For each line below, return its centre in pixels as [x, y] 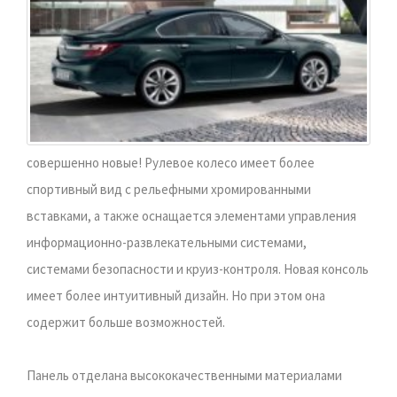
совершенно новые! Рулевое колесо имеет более [171, 162]
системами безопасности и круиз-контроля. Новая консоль [198, 269]
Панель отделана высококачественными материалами [184, 375]
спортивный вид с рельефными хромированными [169, 189]
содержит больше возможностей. [126, 322]
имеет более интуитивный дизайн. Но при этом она [176, 295]
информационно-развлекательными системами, [167, 242]
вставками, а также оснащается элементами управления [191, 215]
